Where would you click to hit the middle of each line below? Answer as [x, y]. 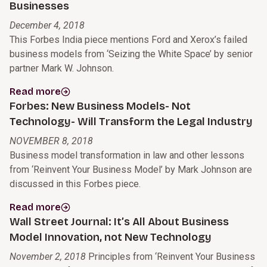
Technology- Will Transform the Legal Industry [131, 122]
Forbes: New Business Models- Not [100, 106]
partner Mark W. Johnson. [62, 69]
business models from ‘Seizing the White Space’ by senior [131, 54]
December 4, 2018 [47, 26]
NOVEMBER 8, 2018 [51, 141]
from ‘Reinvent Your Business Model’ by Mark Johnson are [131, 170]
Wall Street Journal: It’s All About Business [119, 222]
